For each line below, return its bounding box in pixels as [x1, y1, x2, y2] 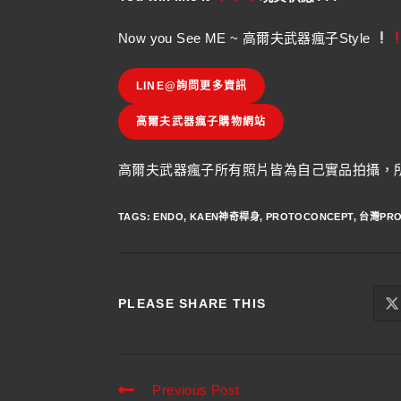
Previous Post [152, 381, 240, 397]
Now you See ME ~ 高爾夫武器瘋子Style [118, 30, 374, 46]
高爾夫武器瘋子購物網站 [136, 115, 267, 128]
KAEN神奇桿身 [189, 210, 260, 222]
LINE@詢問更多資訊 [136, 79, 248, 92]
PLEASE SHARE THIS [118, 295, 267, 311]
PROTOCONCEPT [265, 210, 354, 222]
